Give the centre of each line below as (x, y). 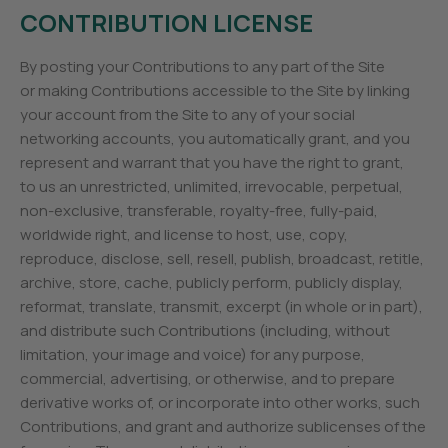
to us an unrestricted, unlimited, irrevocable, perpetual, (212, 186)
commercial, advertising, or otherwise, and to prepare (208, 378)
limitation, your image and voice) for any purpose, (193, 354)
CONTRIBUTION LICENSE (167, 22)
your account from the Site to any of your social (188, 114)
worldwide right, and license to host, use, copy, (184, 234)
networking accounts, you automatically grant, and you (215, 138)
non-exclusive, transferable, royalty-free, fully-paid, (199, 210)
